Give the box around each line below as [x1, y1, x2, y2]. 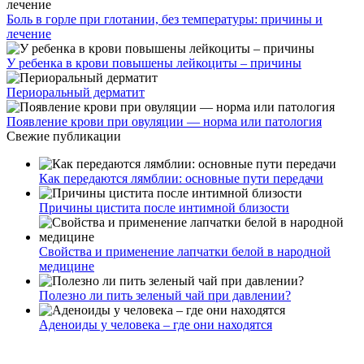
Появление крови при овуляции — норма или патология [6, 115, 322, 129]
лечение [6, 27, 51, 41]
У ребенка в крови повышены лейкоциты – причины [6, 56, 301, 71]
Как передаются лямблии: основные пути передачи [39, 171, 323, 186]
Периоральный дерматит [6, 85, 145, 100]
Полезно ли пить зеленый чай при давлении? [39, 288, 291, 303]
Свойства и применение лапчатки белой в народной [39, 245, 331, 259]
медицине [39, 259, 94, 274]
